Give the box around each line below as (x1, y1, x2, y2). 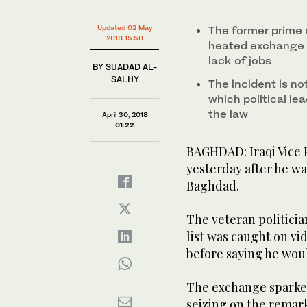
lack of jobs (208, 53, 271, 67)
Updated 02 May (97, 23, 152, 32)
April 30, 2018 (101, 110, 148, 119)
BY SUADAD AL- (93, 61, 157, 72)
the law (208, 106, 248, 121)
